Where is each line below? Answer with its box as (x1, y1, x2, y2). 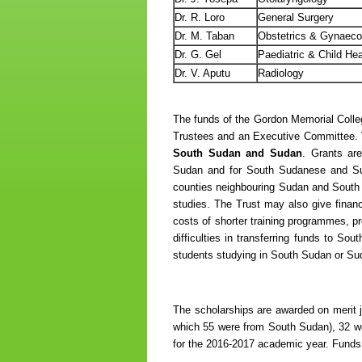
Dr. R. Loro (175, 11, 225, 24)
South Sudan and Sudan (173, 147, 302, 160)
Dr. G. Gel (175, 48, 221, 61)
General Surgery (258, 11, 334, 24)
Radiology (258, 67, 304, 80)
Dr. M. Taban (175, 30, 234, 43)
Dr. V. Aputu (175, 67, 230, 80)
